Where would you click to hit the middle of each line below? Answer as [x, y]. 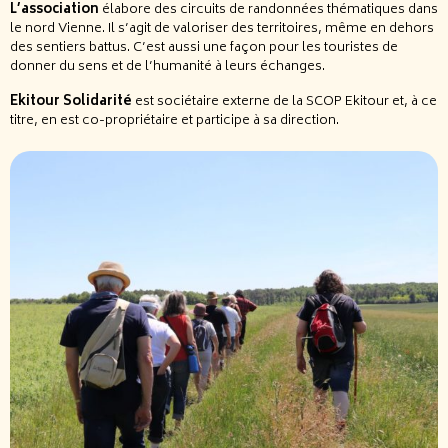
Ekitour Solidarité [71, 102]
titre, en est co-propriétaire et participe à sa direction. [174, 121]
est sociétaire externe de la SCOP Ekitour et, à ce [284, 102]
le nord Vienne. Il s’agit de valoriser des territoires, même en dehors [222, 29]
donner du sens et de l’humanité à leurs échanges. [169, 67]
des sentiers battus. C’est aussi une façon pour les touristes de [204, 48]
